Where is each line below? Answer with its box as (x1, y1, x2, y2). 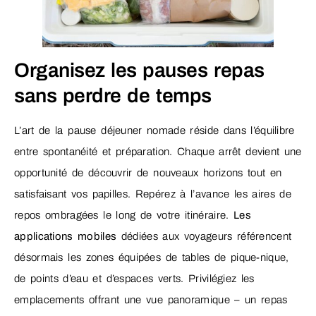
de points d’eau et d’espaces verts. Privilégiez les (14, 272, 255, 284)
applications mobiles (14, 230, 117, 242)
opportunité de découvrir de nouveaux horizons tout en (14, 166, 282, 178)
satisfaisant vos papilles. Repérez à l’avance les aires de (14, 188, 291, 200)
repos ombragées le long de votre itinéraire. (14, 209, 233, 221)
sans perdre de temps (14, 84, 212, 107)
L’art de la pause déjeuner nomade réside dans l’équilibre (14, 124, 295, 136)
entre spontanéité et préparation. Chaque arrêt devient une (14, 145, 302, 157)
